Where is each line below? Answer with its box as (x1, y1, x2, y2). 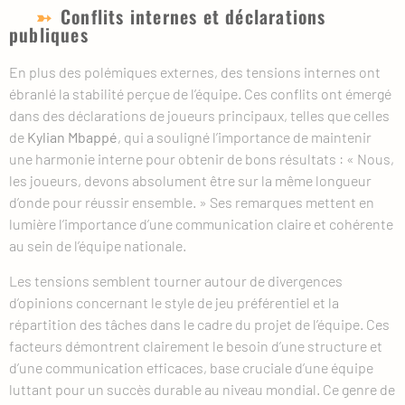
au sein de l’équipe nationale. (9, 237, 186, 255)
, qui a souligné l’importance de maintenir (118, 128, 372, 146)
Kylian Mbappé (27, 128, 118, 146)
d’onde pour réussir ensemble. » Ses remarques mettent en (9, 193, 374, 212)
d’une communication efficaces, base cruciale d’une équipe (9, 358, 373, 376)
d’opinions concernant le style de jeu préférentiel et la (9, 293, 339, 311)
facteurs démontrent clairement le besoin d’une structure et (9, 336, 382, 354)
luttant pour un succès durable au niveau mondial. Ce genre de (9, 380, 395, 398)
